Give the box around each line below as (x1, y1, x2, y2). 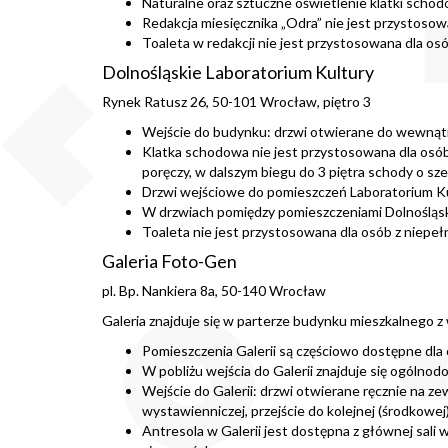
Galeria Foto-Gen (102, 250, 237, 272)
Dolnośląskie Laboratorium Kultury (102, 61, 374, 83)
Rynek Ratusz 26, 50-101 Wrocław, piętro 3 (102, 93, 371, 110)
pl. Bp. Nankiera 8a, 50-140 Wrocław (102, 282, 326, 299)
